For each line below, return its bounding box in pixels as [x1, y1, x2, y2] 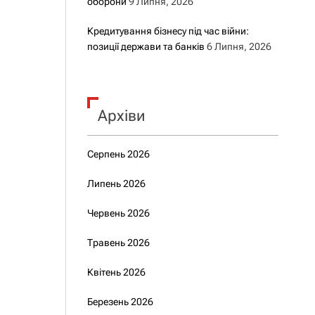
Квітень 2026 [86, 266, 146, 278]
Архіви [97, 107, 145, 124]
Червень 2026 [86, 207, 150, 219]
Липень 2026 [86, 178, 146, 189]
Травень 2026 [86, 237, 150, 248]
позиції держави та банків [86, 41, 205, 52]
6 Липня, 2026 [206, 41, 271, 52]
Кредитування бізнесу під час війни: [86, 25, 249, 37]
